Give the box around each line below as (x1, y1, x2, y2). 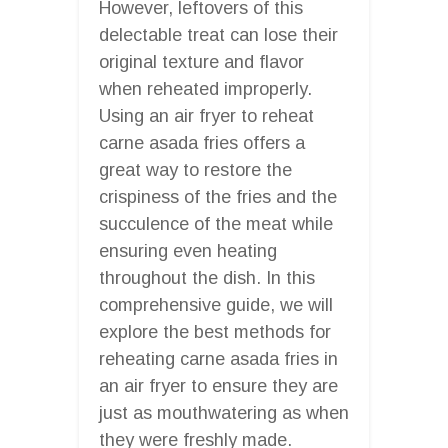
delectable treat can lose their (99, 24, 338, 45)
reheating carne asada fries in (99, 348, 338, 369)
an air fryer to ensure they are (99, 375, 338, 396)
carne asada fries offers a (99, 132, 305, 153)
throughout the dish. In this (99, 267, 315, 288)
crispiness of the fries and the (99, 186, 337, 207)
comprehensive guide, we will (99, 294, 333, 315)
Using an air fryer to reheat (99, 105, 314, 126)
